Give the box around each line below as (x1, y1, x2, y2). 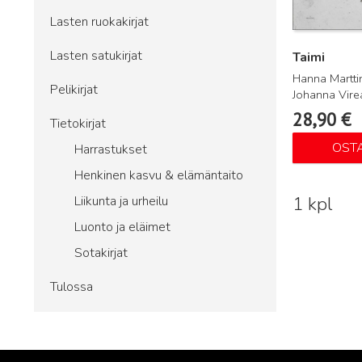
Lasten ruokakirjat (50, 13, 149, 31)
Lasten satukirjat (50, 47, 142, 65)
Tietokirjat (50, 115, 106, 133)
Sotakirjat (74, 244, 128, 262)
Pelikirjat (50, 81, 98, 99)
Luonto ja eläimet (74, 218, 170, 236)
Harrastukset (74, 141, 147, 158)
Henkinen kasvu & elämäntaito (74, 166, 243, 184)
